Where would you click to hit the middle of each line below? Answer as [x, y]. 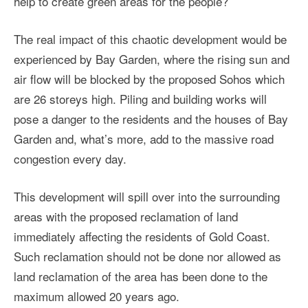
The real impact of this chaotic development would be [150, 39]
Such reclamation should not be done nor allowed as [147, 256]
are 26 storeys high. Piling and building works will [140, 99]
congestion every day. [70, 159]
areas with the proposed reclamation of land [126, 217]
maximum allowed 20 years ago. [97, 296]
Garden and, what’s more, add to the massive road [144, 139]
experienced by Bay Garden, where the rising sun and [152, 59]
